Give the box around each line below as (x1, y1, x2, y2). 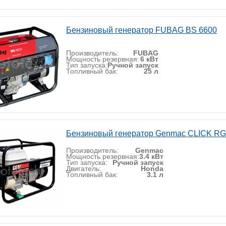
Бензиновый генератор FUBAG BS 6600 (66, 26, 217, 34)
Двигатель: (66, 164, 101, 173)
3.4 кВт (139, 152, 163, 160)
